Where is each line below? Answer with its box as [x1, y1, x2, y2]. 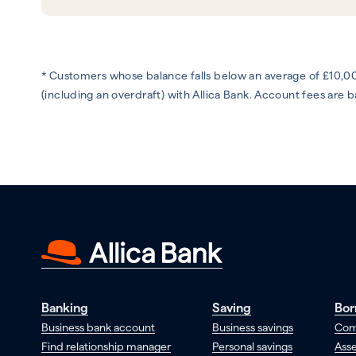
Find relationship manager [41, 340, 171, 354]
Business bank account [41, 321, 155, 335]
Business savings [212, 321, 294, 335]
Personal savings [212, 340, 293, 354]
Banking [41, 300, 88, 316]
